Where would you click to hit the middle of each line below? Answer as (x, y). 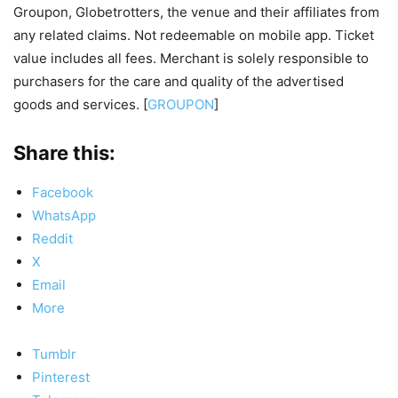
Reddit (52, 238)
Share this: (64, 152)
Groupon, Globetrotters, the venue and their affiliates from (196, 12)
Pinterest (61, 377)
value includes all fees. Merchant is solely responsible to (191, 58)
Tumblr (54, 354)
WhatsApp (64, 215)
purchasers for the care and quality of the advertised (179, 81)
